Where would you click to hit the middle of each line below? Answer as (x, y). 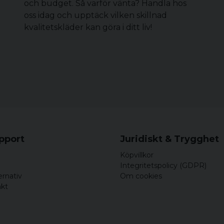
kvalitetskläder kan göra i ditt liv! (88, 27)
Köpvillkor (137, 155)
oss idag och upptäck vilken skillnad (95, 15)
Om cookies (141, 176)
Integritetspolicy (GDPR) (163, 165)
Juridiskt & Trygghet (169, 139)
